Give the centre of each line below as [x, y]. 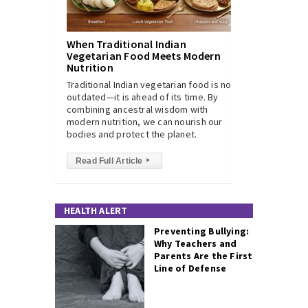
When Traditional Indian [126, 44]
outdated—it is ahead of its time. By [143, 97]
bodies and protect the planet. [132, 134]
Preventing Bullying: [202, 231]
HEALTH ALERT [96, 210]
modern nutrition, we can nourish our [145, 122]
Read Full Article [109, 161]
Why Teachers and [196, 243]
